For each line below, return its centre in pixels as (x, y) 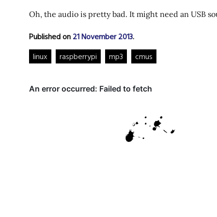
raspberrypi (78, 56)
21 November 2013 (103, 37)
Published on (51, 37)
